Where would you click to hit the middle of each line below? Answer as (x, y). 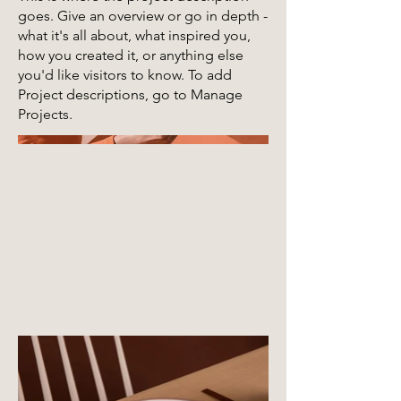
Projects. (45, 114)
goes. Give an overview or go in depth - (143, 16)
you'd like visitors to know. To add (125, 75)
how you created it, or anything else (131, 55)
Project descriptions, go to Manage (130, 94)
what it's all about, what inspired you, (134, 35)
